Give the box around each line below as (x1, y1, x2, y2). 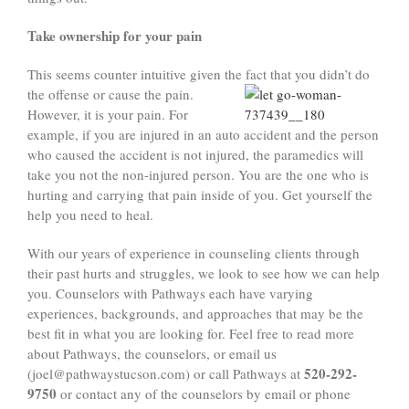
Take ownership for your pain (27, 26, 202, 47)
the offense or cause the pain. (27, 85, 194, 104)
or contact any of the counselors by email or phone (57, 384, 351, 404)
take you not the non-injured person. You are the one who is (27, 165, 369, 184)
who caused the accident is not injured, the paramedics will (27, 145, 363, 164)
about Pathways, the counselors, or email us (27, 344, 277, 363)
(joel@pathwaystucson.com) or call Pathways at (27, 364, 304, 383)
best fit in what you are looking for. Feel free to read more (27, 324, 354, 343)
